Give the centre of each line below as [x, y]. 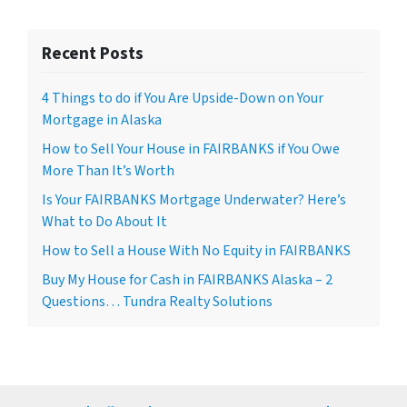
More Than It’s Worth [108, 170]
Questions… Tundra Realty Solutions [157, 301]
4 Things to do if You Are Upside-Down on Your [183, 98]
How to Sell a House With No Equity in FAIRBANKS [196, 250]
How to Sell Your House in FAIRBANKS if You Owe [191, 149]
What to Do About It [104, 221]
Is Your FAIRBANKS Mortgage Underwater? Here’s [194, 199]
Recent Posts [93, 53]
